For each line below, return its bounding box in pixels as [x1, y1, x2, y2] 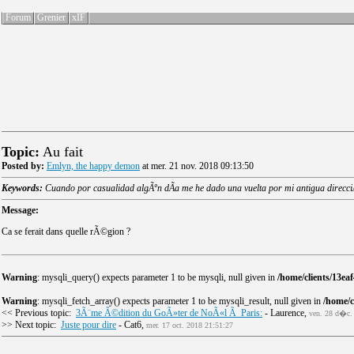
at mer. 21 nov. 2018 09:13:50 [140, 160, 254, 171]
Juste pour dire [61, 319, 116, 330]
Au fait [40, 144, 83, 160]
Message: [2, 205, 39, 216]
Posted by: [2, 160, 44, 171]
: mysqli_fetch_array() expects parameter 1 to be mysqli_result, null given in [37, 296, 323, 307]
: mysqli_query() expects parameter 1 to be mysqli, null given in [37, 272, 277, 283]
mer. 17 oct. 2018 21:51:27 [146, 321, 233, 330]
